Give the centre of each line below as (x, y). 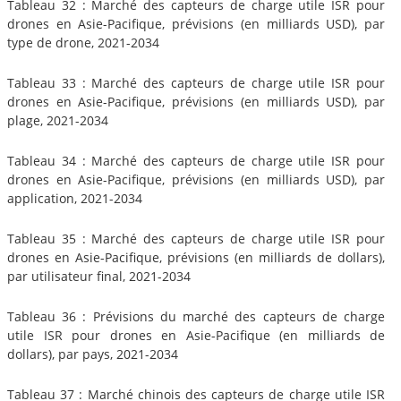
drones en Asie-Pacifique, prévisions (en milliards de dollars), (196, 257)
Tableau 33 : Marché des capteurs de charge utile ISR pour (196, 82)
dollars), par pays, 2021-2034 (93, 354)
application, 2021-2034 (75, 198)
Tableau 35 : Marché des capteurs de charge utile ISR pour (196, 238)
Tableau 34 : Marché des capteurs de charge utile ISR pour (196, 160)
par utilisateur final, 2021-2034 (99, 276)
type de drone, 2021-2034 (83, 42)
